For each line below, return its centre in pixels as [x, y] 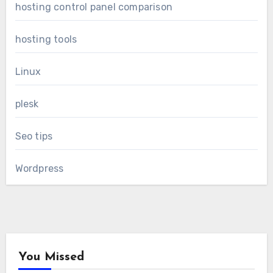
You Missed [51, 257]
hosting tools [46, 40]
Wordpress [39, 169]
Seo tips [34, 136]
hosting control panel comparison [94, 7]
